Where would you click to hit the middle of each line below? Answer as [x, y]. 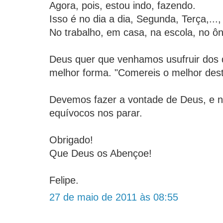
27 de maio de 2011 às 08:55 [114, 197]
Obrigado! [71, 140]
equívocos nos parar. [96, 113]
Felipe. [64, 180]
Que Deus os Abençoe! [101, 154]
